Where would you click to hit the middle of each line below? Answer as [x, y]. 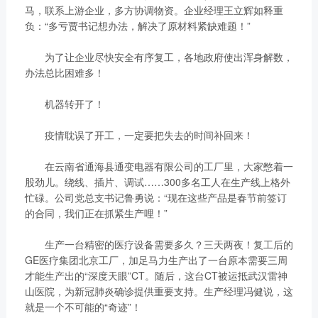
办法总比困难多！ [64, 73]
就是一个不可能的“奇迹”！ [83, 307]
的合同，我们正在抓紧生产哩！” [96, 213]
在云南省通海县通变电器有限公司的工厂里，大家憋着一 [159, 166]
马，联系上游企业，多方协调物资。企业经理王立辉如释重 [154, 10]
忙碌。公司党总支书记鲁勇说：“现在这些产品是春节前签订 [155, 198]
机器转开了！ [64, 104]
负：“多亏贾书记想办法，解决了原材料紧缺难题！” [137, 26]
